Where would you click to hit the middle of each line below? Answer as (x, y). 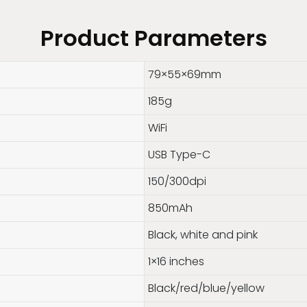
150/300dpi (177, 182)
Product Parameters (153, 38)
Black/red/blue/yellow (206, 288)
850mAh (170, 208)
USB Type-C (179, 155)
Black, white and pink (202, 235)
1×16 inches (176, 262)
